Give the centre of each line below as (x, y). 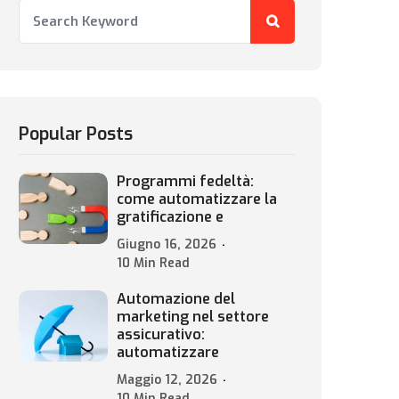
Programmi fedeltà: (185, 181)
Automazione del (176, 299)
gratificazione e (170, 217)
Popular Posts (76, 134)
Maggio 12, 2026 (167, 380)
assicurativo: (161, 334)
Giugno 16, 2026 (167, 244)
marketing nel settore (193, 317)
